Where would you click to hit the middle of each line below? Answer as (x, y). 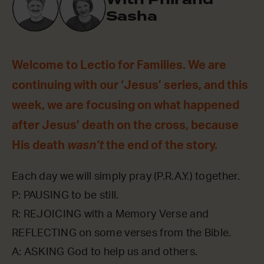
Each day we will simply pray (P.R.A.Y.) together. (126, 176)
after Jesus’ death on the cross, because (125, 125)
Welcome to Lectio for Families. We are (119, 65)
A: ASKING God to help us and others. (105, 252)
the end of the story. (162, 145)
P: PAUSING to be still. (65, 195)
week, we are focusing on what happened (126, 105)
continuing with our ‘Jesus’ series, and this (130, 85)
